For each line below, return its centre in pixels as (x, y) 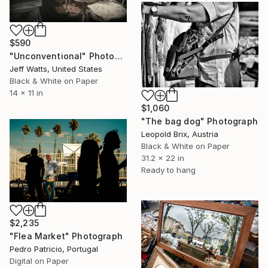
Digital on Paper (39, 261)
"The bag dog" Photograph (200, 121)
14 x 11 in (26, 93)
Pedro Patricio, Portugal (54, 249)
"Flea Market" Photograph (66, 236)
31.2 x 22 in (163, 158)
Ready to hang (168, 170)
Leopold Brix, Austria (180, 134)
